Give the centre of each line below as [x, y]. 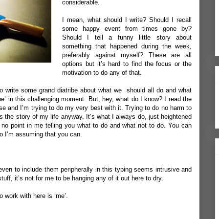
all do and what [170, 90]
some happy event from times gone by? [127, 29]
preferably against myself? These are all [127, 55]
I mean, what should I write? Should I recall [127, 20]
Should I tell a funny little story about [127, 37]
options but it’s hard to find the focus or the [127, 64]
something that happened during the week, [127, 46]
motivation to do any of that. [102, 73]
